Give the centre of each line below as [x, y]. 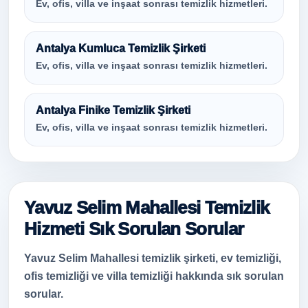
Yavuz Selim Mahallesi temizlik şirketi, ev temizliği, [153, 258]
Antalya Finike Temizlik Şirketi [113, 110]
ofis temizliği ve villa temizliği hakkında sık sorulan [154, 276]
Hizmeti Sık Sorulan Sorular [134, 229]
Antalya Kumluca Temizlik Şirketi [121, 48]
